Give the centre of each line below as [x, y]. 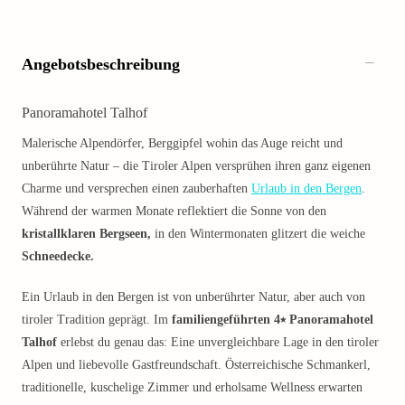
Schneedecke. [58, 256]
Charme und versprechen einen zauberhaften [137, 188]
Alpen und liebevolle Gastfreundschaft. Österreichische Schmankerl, [196, 365]
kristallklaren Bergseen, [86, 234]
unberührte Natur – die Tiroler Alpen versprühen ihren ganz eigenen [196, 166]
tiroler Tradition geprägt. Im [97, 320]
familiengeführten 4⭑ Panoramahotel [273, 320]
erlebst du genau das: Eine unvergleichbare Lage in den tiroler [218, 342]
